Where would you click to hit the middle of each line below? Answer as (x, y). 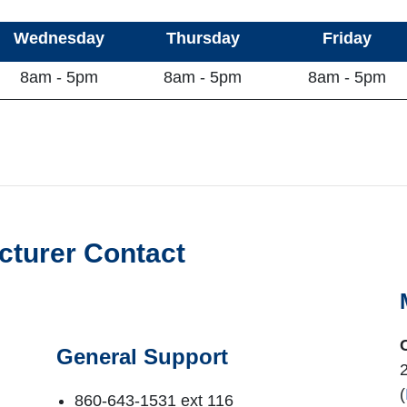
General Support (142, 357)
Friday (347, 38)
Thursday (203, 38)
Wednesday (59, 38)
